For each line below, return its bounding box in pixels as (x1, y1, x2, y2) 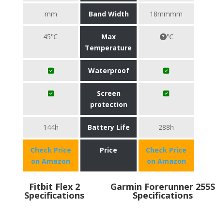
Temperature (85, 43, 132, 52)
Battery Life (87, 123, 130, 132)
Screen (96, 89, 121, 98)
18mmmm (150, 9, 183, 18)
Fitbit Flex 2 (29, 181, 80, 192)
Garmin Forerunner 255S (110, 181, 215, 192)
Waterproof (88, 66, 129, 75)
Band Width (88, 9, 129, 18)
